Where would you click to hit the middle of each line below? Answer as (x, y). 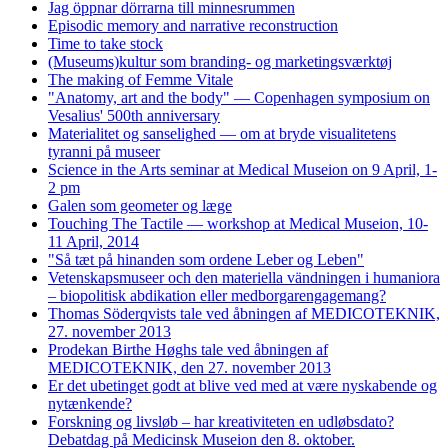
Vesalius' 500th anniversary (134, 115)
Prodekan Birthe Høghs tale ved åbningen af (188, 349)
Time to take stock (105, 43)
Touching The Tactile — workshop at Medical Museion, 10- (238, 223)
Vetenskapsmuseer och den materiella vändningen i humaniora (244, 277)
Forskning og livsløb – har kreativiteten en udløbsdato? (221, 421)
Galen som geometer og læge (140, 205)
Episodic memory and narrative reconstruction (193, 25)
